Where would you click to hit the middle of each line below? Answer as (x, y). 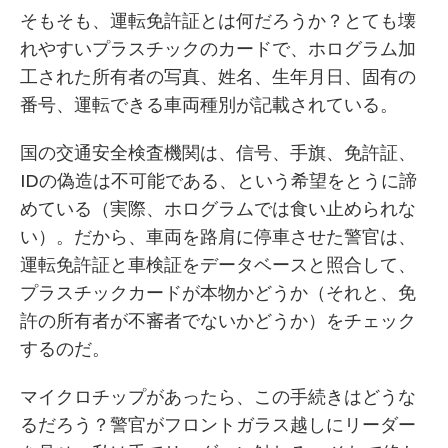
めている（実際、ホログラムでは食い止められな (218, 209)
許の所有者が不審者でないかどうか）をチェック (218, 321)
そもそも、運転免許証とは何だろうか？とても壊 (218, 21)
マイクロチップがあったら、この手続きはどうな (218, 397)
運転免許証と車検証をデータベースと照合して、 (218, 265)
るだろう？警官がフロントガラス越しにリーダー (218, 425)
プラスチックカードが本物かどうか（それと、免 (218, 293)
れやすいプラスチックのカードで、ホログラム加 (218, 49)
